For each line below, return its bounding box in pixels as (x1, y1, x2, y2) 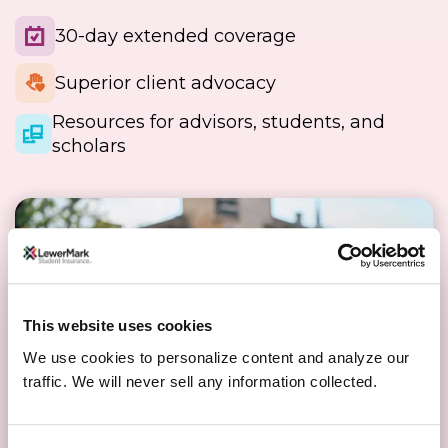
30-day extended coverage (55, 24, 296, 47)
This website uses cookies (23, 317, 213, 335)
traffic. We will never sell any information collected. (23, 372, 377, 390)
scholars (51, 134, 126, 157)
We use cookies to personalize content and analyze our (23, 348, 410, 366)
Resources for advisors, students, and (51, 110, 385, 133)
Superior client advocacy (55, 71, 276, 94)
